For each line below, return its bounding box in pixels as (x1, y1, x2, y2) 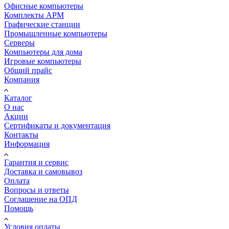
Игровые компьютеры (4, 56, 81, 65)
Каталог (4, 93, 32, 102)
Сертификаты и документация (4, 121, 110, 130)
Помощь (4, 203, 33, 213)
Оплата (4, 176, 30, 185)
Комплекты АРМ (4, 10, 64, 19)
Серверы (4, 38, 35, 47)
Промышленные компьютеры (4, 29, 107, 38)
